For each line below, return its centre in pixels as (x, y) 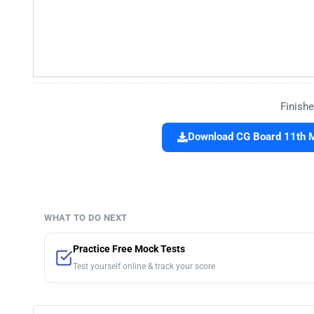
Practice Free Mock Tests (129, 250)
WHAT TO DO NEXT (86, 218)
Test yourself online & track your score (144, 267)
